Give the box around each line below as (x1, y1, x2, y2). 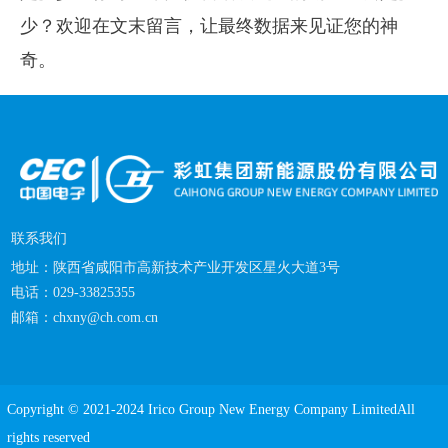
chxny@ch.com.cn (53, 310, 158, 326)
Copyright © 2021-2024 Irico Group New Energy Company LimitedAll (7, 402, 416, 418)
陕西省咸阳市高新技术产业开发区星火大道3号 (53, 260, 340, 276)
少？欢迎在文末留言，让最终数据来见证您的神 (20, 11, 398, 38)
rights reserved (7, 430, 91, 446)
